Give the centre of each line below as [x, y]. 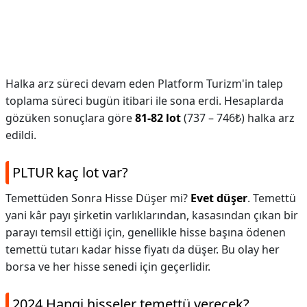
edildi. [21, 135]
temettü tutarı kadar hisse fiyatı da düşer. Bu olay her [143, 249]
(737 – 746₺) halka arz [238, 118]
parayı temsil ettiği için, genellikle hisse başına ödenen [146, 232]
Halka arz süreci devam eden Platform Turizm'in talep [144, 84]
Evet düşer [219, 198]
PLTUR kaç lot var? [70, 172]
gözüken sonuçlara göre [70, 118]
